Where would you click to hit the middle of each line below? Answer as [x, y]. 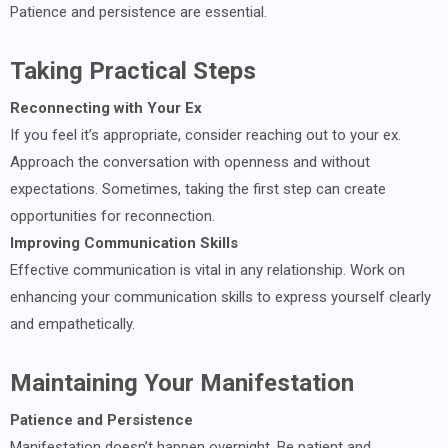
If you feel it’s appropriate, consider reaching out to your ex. [205, 134]
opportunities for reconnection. [112, 215]
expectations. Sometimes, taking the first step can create [198, 188]
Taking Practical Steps [133, 70]
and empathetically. [72, 323]
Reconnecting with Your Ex [106, 107]
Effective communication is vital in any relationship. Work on [207, 269]
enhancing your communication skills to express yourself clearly [220, 296]
